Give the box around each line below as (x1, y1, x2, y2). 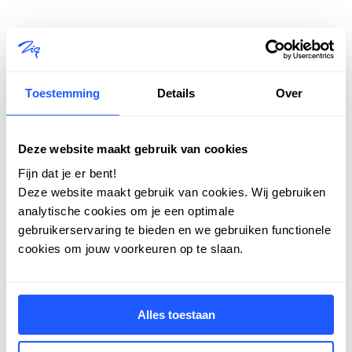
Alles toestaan (137, 308, 215, 321)
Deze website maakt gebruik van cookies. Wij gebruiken (18, 185, 326, 199)
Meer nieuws (142, 103, 210, 114)
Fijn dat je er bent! (18, 167, 116, 180)
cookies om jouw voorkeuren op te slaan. (18, 242, 244, 255)
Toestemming (25, 86, 101, 100)
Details (156, 86, 196, 100)
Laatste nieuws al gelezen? (73, 65, 279, 81)
